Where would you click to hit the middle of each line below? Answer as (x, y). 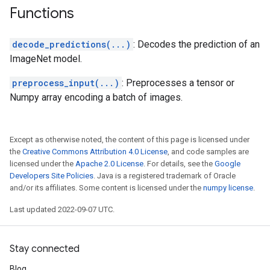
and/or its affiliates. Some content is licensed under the (106, 188)
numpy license (228, 188)
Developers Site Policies (52, 176)
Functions (42, 13)
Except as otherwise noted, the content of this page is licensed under (130, 140)
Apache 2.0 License (109, 164)
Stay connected (45, 249)
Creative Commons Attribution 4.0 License (95, 152)
